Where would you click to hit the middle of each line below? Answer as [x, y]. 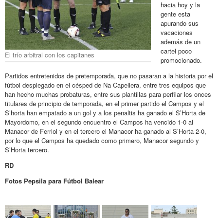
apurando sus [180, 23]
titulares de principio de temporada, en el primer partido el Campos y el [104, 103]
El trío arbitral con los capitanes [50, 54]
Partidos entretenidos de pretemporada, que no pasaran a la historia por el [109, 75]
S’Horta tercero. [27, 149]
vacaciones [177, 32]
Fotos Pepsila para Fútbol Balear [54, 181]
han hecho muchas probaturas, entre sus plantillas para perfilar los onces [108, 94]
